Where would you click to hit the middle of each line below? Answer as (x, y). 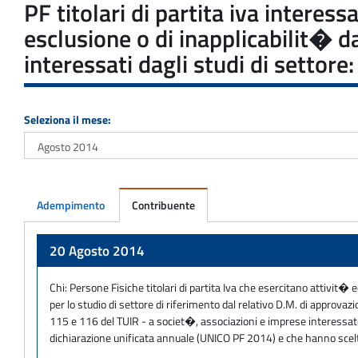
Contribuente (163, 205)
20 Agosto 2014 (97, 251)
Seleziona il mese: (68, 119)
